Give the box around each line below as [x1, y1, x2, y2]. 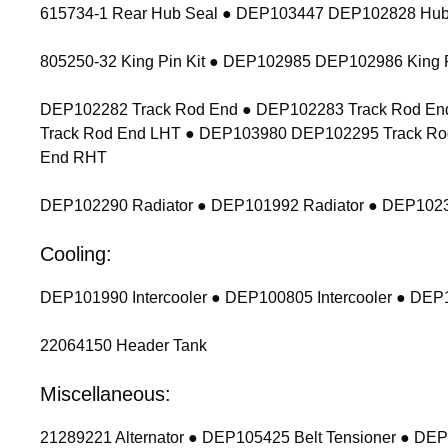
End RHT [40, 149, 107, 167]
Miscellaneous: [40, 383, 171, 406]
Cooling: [40, 243, 112, 266]
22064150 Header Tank [40, 337, 207, 355]
